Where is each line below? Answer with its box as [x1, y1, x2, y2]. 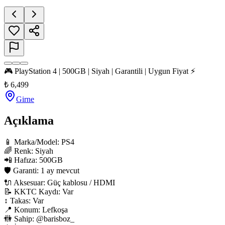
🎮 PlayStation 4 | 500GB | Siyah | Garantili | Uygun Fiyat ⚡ [4, 67, 195, 76]
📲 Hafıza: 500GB [4, 156, 63, 165]
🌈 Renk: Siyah [4, 147, 53, 156]
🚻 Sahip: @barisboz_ [4, 214, 74, 223]
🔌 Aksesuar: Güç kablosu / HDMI [4, 178, 115, 187]
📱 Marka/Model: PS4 [4, 138, 74, 147]
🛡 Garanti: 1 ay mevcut [4, 166, 79, 175]
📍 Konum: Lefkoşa [4, 205, 68, 214]
